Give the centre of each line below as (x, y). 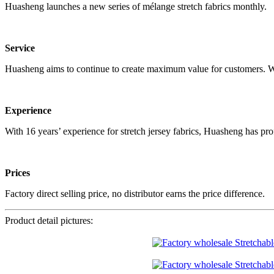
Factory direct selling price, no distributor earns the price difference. (135, 194)
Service (20, 48)
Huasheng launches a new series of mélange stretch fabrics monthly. (136, 7)
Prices (17, 173)
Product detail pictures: (49, 221)
